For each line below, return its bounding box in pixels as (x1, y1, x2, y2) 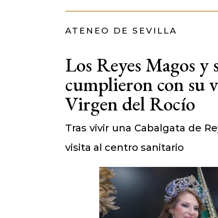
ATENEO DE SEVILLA (65, 25, 178, 36)
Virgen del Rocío (65, 91, 196, 117)
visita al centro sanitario (65, 142, 184, 154)
